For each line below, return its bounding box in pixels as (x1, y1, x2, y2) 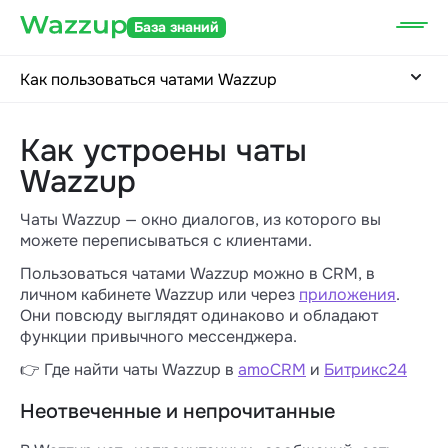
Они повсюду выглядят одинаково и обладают (20, 305, 378, 326)
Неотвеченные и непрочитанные (20, 399, 335, 424)
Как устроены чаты (20, 131, 307, 170)
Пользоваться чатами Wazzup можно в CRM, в (20, 263, 375, 284)
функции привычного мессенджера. (20, 326, 297, 347)
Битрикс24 (324, 359, 407, 380)
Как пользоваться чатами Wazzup (20, 68, 277, 90)
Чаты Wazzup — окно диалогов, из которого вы (20, 209, 381, 230)
